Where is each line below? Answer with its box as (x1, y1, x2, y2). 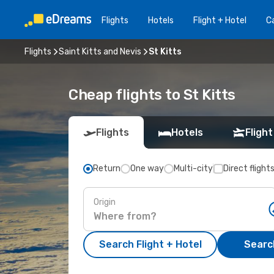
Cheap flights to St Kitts (68, 86, 235, 103)
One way (130, 163, 164, 174)
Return (93, 163, 120, 174)
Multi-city (174, 163, 213, 174)
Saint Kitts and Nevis (59, 46, 141, 57)
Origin (94, 196, 116, 207)
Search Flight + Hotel (98, 239, 202, 250)
